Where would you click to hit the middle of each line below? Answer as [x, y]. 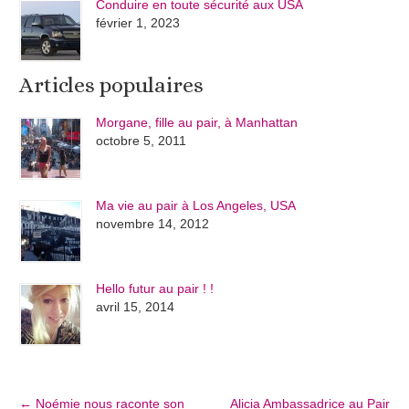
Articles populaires [112, 84]
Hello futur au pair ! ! [155, 289]
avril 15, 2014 [136, 307]
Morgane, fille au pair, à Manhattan [197, 123]
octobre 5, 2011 [142, 141]
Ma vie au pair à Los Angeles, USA [196, 206]
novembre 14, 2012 [153, 224]
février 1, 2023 [138, 22]
